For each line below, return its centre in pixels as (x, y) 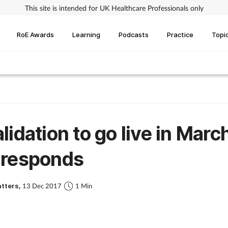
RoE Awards (35, 34)
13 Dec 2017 (42, 186)
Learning (86, 34)
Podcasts (134, 34)
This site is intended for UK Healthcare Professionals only (114, 8)
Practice (180, 34)
